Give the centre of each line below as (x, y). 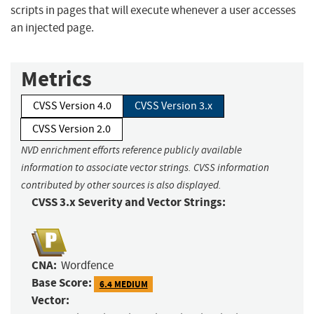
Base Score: (62, 283)
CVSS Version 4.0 (72, 106)
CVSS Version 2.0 (71, 129)
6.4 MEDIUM (123, 284)
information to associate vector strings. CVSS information (145, 168)
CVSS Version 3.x (173, 106)
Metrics (56, 79)
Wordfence (87, 266)
